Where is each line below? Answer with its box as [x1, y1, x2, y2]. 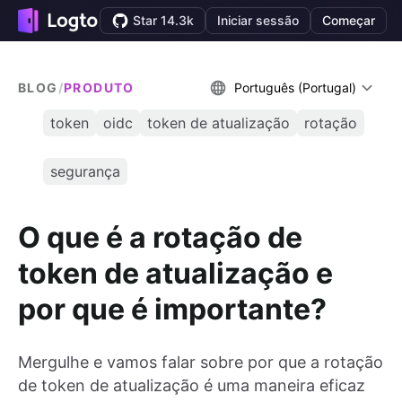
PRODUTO [64, 80, 135, 95]
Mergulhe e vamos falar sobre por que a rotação [18, 353, 383, 372]
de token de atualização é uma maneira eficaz [18, 376, 365, 396]
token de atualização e [18, 255, 333, 291]
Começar [322, 13, 376, 28]
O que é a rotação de [18, 219, 302, 255]
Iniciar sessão [217, 13, 300, 28]
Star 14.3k [133, 13, 195, 28]
